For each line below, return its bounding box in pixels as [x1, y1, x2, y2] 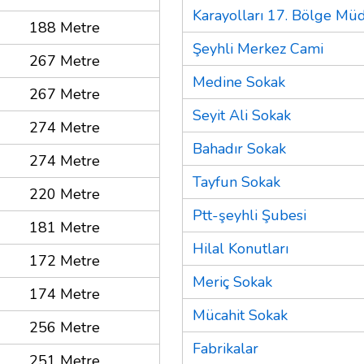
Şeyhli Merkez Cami [193, 38, 323, 58]
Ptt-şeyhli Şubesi [193, 205, 306, 225]
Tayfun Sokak [193, 171, 280, 192]
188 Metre [29, 17, 100, 37]
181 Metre [29, 217, 100, 237]
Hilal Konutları [193, 238, 288, 258]
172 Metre [29, 250, 100, 271]
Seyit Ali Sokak [193, 105, 291, 125]
